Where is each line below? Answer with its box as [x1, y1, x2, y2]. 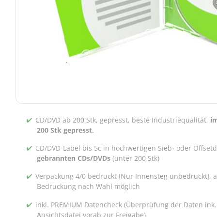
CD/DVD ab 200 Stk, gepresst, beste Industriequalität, [35, 115, 211, 124]
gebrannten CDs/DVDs [37, 154, 113, 163]
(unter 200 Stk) [112, 154, 160, 163]
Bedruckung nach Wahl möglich [37, 182, 140, 191]
